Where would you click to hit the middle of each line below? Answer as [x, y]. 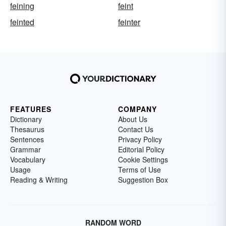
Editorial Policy [141, 150]
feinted [22, 22]
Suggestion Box [143, 180]
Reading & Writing [39, 180]
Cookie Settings [143, 160]
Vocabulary [28, 160]
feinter [129, 22]
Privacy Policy [140, 139]
